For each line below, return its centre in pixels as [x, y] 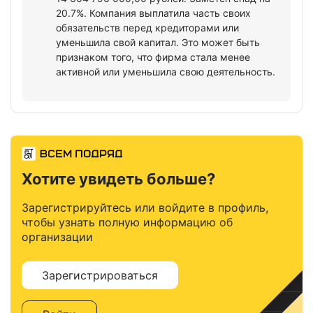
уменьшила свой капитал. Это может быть [158, 42]
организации [57, 237]
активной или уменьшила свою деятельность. [166, 72]
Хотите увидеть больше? [118, 179]
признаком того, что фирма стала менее [153, 57]
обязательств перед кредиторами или [147, 28]
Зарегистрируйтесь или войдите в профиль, [145, 208]
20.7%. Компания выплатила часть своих [153, 13]
